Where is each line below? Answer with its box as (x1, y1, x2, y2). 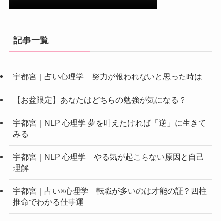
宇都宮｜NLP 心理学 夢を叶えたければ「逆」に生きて (12, 118, 206, 127)
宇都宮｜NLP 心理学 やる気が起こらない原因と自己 (12, 152, 204, 162)
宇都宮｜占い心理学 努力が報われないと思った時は (12, 72, 202, 81)
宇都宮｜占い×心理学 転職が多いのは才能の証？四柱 (12, 186, 207, 196)
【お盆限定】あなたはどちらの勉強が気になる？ (12, 95, 186, 104)
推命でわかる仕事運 (12, 197, 84, 207)
